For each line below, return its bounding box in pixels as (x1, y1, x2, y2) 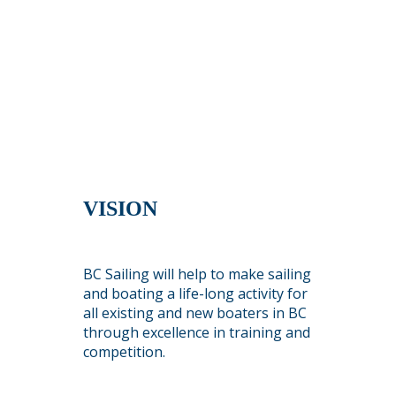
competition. (83, 342, 166, 362)
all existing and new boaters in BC (83, 303, 308, 324)
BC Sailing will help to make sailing (83, 264, 312, 285)
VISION (83, 197, 158, 221)
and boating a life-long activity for (83, 284, 308, 304)
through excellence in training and (83, 323, 311, 343)
